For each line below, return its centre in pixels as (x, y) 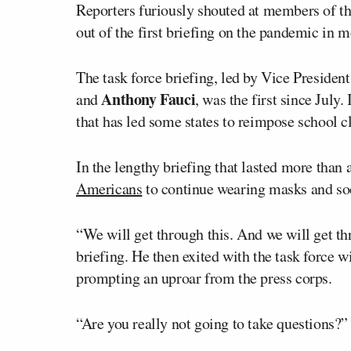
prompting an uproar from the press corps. (204, 277)
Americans (109, 188)
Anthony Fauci (148, 99)
